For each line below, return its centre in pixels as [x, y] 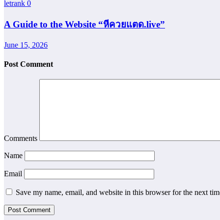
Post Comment [28, 64]
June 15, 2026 [26, 45]
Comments [22, 138]
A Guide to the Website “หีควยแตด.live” [84, 24]
